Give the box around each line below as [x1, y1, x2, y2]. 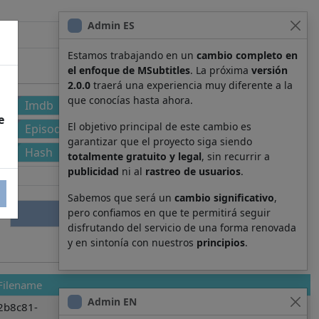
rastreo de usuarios [145, 164, 241, 178]
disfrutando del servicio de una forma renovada [68, 221, 296, 234]
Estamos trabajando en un [68, 48, 197, 62]
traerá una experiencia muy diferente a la [90, 78, 293, 92]
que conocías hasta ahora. [68, 93, 193, 107]
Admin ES [88, 19, 135, 32]
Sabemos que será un [68, 191, 174, 204]
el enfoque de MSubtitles [68, 63, 190, 77]
